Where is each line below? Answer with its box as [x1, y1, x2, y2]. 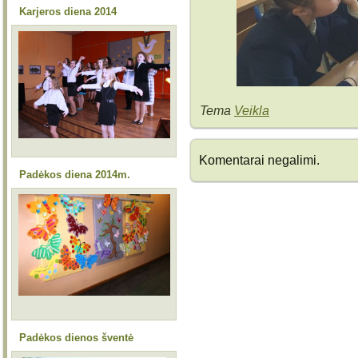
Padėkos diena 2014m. [19, 169, 130, 181]
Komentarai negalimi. [199, 153, 320, 168]
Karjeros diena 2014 [19, 6, 117, 18]
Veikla [234, 103, 269, 118]
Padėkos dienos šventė [19, 332, 133, 344]
